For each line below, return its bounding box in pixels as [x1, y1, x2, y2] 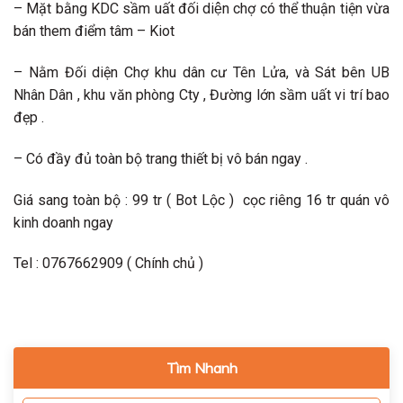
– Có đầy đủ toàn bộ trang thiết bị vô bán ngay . [13, 149, 308, 167]
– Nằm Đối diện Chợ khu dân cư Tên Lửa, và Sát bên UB [13, 63, 390, 81]
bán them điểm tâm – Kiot [13, 22, 175, 40]
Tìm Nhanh [166, 359, 237, 378]
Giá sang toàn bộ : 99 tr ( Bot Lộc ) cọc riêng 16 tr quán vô [13, 191, 390, 209]
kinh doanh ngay [13, 213, 113, 231]
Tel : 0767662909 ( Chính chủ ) [13, 255, 203, 273]
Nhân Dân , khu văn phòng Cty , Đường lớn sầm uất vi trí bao [13, 85, 390, 103]
